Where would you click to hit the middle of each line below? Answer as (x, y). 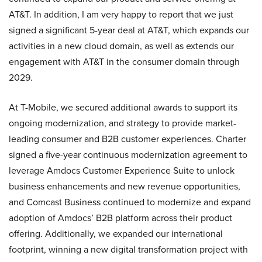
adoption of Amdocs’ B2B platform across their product (120, 218)
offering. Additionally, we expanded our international (116, 234)
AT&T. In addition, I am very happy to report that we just (121, 14)
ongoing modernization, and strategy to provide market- (123, 123)
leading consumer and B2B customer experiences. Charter (127, 139)
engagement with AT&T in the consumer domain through (124, 62)
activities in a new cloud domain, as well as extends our (121, 46)
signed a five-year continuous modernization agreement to (128, 155)
